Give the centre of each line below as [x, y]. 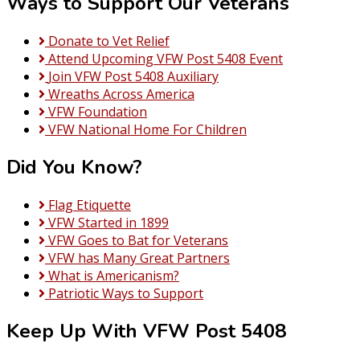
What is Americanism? [114, 276]
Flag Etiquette [90, 205]
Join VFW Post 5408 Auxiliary [133, 77]
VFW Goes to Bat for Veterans [138, 241]
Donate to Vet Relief [109, 41]
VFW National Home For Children [147, 130]
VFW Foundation [98, 112]
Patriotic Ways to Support [126, 294]
